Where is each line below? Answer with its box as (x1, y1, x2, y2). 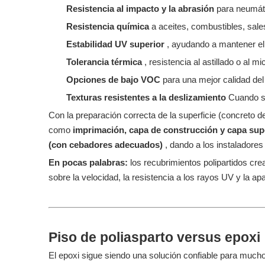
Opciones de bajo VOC (66, 75, 163, 85)
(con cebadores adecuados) (49, 140, 165, 150)
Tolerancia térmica (66, 57, 144, 67)
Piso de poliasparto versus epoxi (49, 230, 260, 245)
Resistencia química (66, 21, 151, 31)
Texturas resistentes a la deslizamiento (66, 92, 228, 102)
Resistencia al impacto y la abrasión (66, 4, 216, 14)
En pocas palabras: (49, 157, 130, 167)
